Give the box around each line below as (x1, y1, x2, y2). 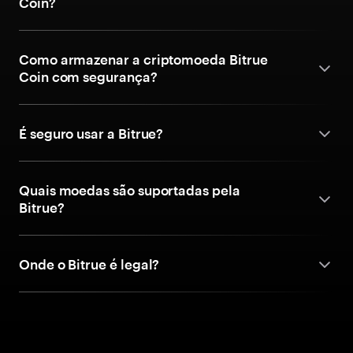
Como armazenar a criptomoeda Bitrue (19, 51, 268, 67)
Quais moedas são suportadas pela (19, 182, 240, 198)
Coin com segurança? (19, 69, 158, 84)
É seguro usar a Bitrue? (19, 125, 164, 141)
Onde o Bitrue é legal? (19, 256, 160, 272)
